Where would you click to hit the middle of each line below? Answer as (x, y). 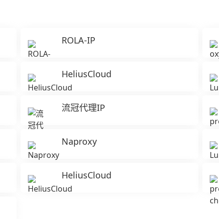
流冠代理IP (83, 108)
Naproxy (79, 141)
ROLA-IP (78, 40)
